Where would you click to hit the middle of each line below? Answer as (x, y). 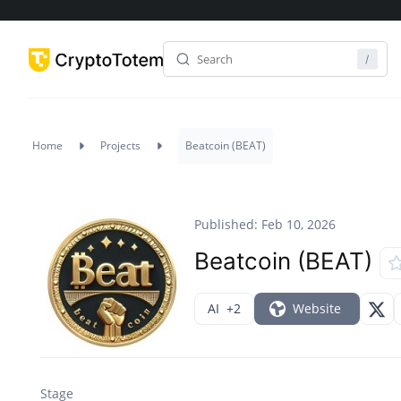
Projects (120, 145)
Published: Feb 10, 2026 (265, 224)
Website (317, 309)
